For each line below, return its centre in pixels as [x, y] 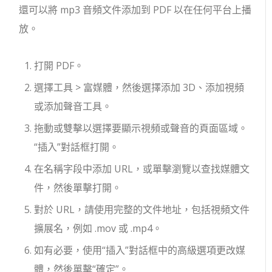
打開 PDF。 [59, 66]
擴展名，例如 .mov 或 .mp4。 [98, 228]
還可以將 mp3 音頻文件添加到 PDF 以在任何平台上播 [135, 10]
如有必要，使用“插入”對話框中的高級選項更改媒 [140, 250]
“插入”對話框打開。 [77, 147]
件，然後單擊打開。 [78, 188]
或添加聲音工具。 [73, 106]
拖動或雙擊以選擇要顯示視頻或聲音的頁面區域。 [141, 128]
